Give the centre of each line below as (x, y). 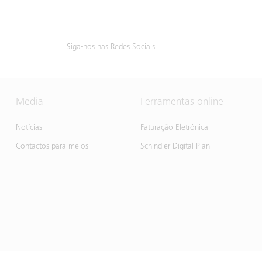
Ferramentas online (182, 102)
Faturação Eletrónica (174, 128)
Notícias (29, 128)
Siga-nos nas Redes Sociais (111, 47)
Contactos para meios (52, 146)
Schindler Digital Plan (175, 146)
